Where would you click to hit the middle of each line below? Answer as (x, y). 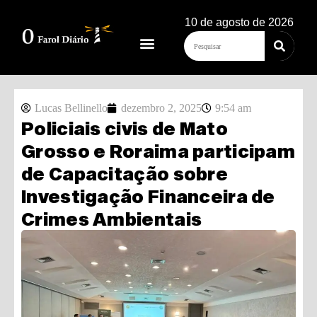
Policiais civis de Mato (125, 128)
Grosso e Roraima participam (158, 151)
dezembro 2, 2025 (161, 108)
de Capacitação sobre (125, 173)
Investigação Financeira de (148, 196)
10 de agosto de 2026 (240, 22)
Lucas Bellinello (71, 108)
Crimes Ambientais (112, 219)
